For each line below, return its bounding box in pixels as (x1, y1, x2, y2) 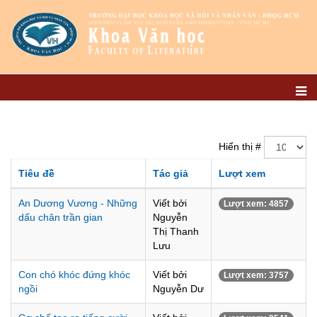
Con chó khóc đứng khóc (18, 269, 130, 280)
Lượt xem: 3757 (224, 270, 289, 280)
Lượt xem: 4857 (224, 199, 289, 209)
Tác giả (153, 168, 188, 179)
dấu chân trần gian (18, 212, 103, 223)
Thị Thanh (153, 226, 199, 237)
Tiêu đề (18, 168, 54, 179)
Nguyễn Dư (153, 283, 204, 294)
